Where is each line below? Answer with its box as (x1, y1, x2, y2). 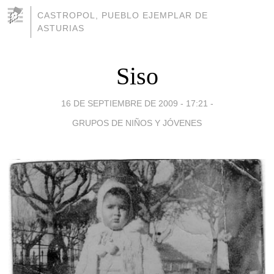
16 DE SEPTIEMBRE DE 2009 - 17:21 (61, 98, 208, 108)
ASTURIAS (37, 23, 84, 33)
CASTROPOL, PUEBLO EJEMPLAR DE (37, 10, 208, 20)
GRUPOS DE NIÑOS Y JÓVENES (72, 117, 202, 128)
